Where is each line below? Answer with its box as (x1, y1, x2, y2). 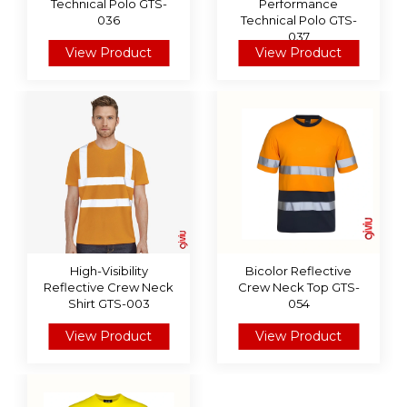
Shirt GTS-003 (67, 296, 150, 311)
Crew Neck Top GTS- (237, 280, 360, 294)
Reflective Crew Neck (44, 280, 174, 294)
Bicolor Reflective (245, 263, 352, 278)
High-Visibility (69, 263, 148, 278)
